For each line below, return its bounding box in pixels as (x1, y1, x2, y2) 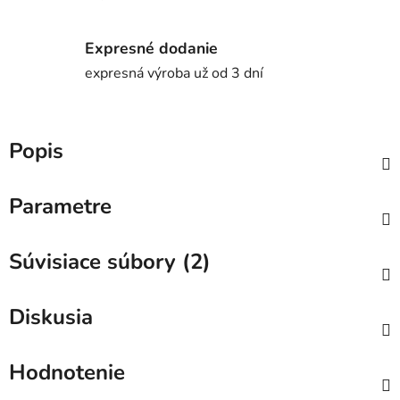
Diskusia (9, 303, 93, 332)
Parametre (9, 192, 112, 221)
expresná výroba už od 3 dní (85, 62, 263, 83)
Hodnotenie (9, 358, 125, 387)
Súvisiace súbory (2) (9, 247, 211, 277)
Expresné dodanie (85, 37, 218, 59)
